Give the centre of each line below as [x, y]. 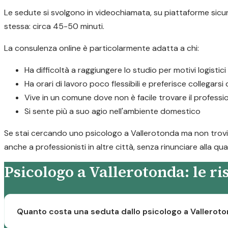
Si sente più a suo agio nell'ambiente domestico [112, 111]
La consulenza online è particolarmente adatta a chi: [102, 48]
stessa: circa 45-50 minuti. [54, 26]
